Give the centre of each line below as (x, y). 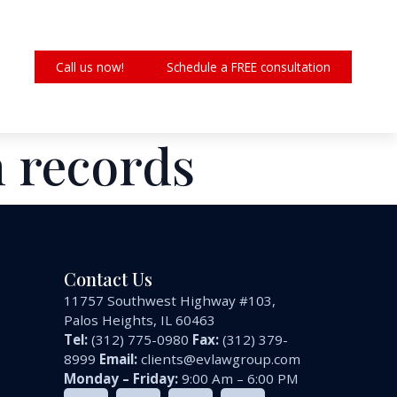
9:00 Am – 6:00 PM (239, 379)
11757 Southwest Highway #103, (170, 301)
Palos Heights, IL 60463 (140, 320)
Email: (119, 359)
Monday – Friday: (121, 379)
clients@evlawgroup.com (221, 359)
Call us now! (90, 66)
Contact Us (109, 279)
